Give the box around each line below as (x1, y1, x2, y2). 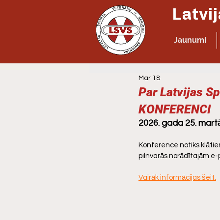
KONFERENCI (138, 102, 211, 116)
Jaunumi (174, 35, 206, 45)
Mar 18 (138, 75, 160, 82)
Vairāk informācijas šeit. (138, 174, 216, 181)
